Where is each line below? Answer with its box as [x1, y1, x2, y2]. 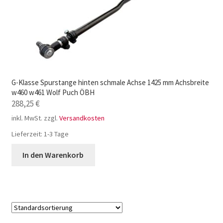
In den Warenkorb [22, 149, 84, 160]
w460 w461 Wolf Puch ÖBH [11, 87, 95, 97]
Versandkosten [59, 113, 105, 122]
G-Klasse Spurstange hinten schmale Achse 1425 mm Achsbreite [11, 77, 209, 87]
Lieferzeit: [11, 129, 44, 138]
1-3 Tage [43, 129, 69, 138]
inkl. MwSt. [11, 113, 42, 122]
